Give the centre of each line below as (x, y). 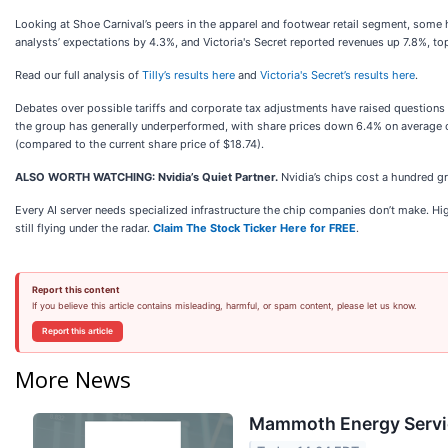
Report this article (77, 330)
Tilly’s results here (188, 74)
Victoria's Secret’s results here (337, 74)
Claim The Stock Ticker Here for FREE (254, 227)
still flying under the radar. (84, 227)
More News (73, 378)
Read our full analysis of (78, 74)
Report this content (75, 289)
